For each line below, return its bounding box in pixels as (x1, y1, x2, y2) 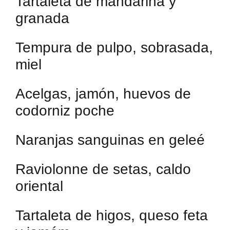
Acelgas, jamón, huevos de (15, 85, 191, 102)
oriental (15, 178, 63, 194)
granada (15, 10, 69, 26)
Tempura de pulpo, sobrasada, (15, 39, 213, 55)
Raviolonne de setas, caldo (15, 161, 191, 177)
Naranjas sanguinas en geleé (15, 131, 205, 148)
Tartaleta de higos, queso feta (15, 207, 208, 223)
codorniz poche (15, 102, 114, 119)
